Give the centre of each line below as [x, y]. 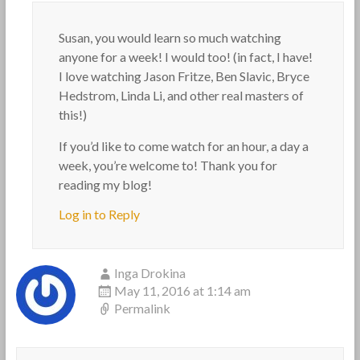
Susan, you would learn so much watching [170, 37]
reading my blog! [105, 184]
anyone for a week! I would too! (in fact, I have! [185, 57]
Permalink [142, 308]
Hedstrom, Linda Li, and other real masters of [181, 95]
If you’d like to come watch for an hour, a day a [183, 146]
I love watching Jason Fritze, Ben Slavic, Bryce [184, 76]
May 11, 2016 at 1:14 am [182, 290]
